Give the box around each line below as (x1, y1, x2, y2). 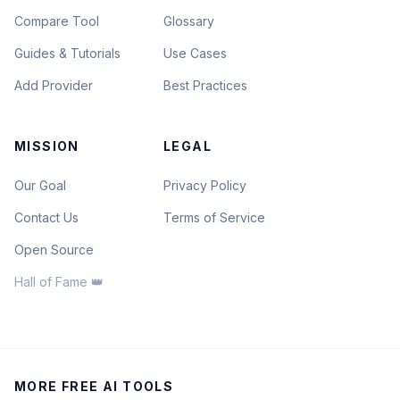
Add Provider (14, 78, 93, 93)
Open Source (14, 242, 94, 257)
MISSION (14, 138, 79, 154)
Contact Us (14, 210, 79, 225)
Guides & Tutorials (14, 46, 121, 61)
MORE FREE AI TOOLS (14, 379, 174, 394)
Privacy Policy (163, 178, 246, 193)
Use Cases (163, 46, 227, 61)
